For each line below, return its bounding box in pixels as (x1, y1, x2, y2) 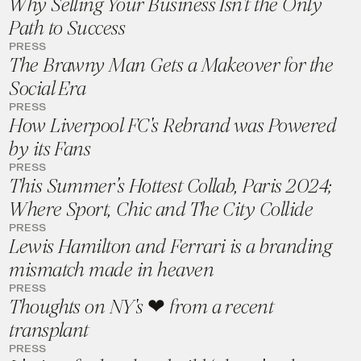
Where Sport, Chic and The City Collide (9, 198, 313, 221)
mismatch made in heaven (9, 259, 214, 281)
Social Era (9, 77, 86, 100)
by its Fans (9, 138, 91, 160)
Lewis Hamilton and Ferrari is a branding (9, 235, 332, 258)
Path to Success (9, 17, 126, 39)
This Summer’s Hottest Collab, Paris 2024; (9, 175, 332, 197)
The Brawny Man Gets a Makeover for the (9, 54, 334, 77)
